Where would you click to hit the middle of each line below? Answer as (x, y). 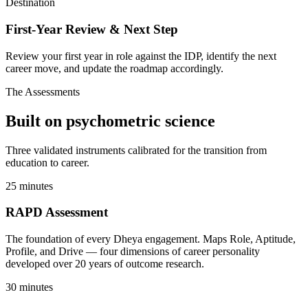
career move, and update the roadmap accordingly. (114, 68)
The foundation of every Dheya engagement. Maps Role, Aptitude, (151, 239)
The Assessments (43, 91)
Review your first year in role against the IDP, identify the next (141, 56)
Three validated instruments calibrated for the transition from (136, 150)
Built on (36, 121)
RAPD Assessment (57, 212)
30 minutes (29, 287)
